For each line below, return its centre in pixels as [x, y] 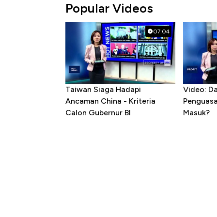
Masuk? [197, 113]
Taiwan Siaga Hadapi [103, 90]
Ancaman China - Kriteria [110, 101]
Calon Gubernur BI [98, 113]
